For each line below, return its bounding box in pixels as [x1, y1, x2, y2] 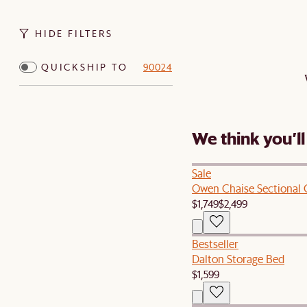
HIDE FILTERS [35, 27, 113, 40]
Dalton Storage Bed [192, 251, 284, 266]
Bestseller [192, 236, 238, 251]
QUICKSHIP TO [41, 61, 128, 73]
